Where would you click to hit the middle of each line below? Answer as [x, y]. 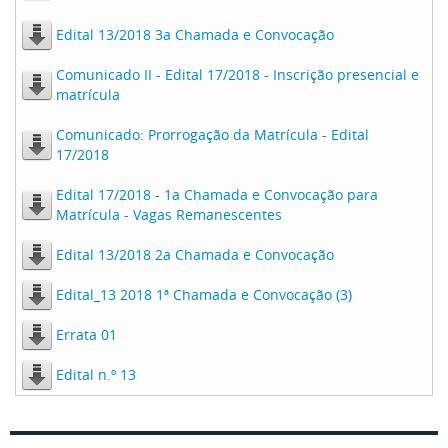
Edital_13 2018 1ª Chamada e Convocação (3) [204, 294]
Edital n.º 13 [96, 374]
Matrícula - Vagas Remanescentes [169, 214]
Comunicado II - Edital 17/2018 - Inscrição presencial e [237, 74]
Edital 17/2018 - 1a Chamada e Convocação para [217, 194]
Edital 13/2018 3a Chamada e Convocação [195, 34]
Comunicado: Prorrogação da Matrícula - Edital [212, 134]
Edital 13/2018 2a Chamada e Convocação [195, 254]
